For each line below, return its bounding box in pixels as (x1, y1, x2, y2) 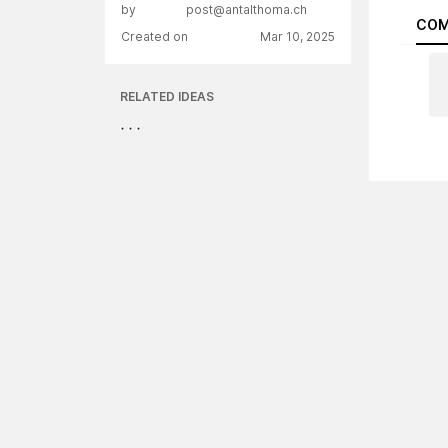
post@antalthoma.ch (186, 2, 308, 18)
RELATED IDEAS (120, 89, 214, 105)
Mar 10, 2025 (260, 29, 335, 45)
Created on (121, 29, 188, 45)
